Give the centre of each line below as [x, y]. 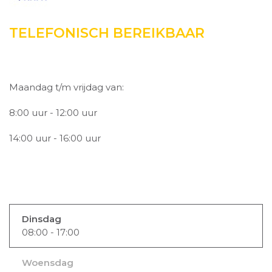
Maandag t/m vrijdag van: [68, 87]
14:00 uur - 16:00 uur [55, 138]
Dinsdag [42, 219]
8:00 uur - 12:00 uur [54, 113]
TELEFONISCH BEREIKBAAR [107, 33]
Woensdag [48, 263]
